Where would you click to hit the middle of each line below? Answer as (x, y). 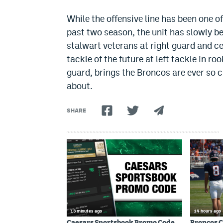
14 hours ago (208, 211)
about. (80, 86)
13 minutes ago (86, 211)
